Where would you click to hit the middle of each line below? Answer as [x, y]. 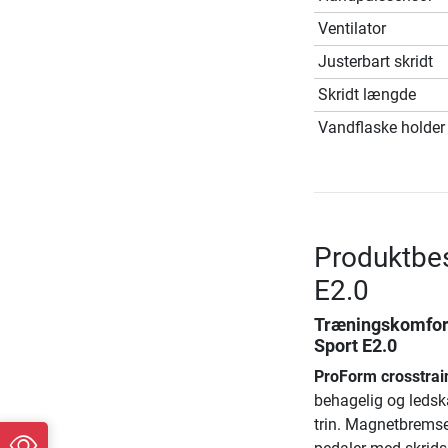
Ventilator [351, 28]
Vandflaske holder [381, 127]
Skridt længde [366, 94]
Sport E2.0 [355, 345]
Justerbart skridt [375, 61]
